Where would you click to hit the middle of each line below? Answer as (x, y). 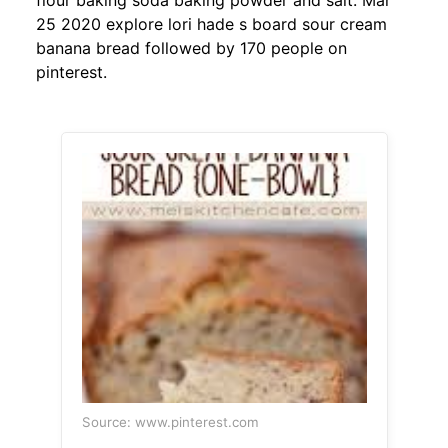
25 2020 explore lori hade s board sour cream (211, 24)
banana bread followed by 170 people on (191, 48)
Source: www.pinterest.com (170, 422)
